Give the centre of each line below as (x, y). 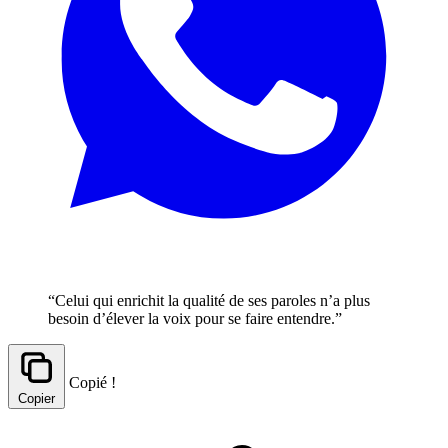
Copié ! (92, 382)
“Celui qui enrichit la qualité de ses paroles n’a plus (209, 300)
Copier (36, 398)
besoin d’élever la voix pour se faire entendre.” (195, 318)
